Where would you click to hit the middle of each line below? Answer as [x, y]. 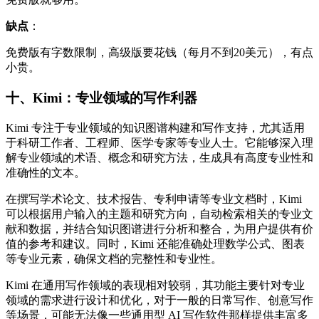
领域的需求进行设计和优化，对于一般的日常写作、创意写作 [159, 300]
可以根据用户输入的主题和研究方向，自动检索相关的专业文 [159, 214]
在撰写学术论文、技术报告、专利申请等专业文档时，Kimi [154, 199]
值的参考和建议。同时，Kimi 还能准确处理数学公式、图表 [155, 244]
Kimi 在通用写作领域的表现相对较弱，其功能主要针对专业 [155, 285]
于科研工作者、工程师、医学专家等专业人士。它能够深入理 [159, 142]
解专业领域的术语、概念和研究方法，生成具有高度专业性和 [159, 157]
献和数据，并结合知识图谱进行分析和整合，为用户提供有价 [159, 229]
